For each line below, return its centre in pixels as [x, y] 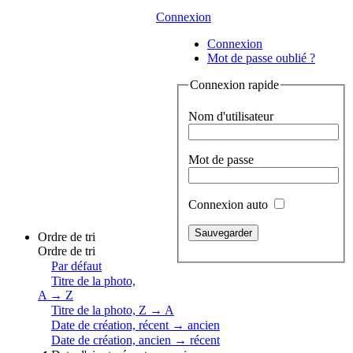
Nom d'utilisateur [231, 116]
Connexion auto [230, 204]
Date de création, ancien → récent [136, 340]
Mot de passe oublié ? [261, 58]
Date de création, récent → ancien [136, 325]
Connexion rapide [234, 85]
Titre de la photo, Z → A [113, 310]
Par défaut [76, 266]
